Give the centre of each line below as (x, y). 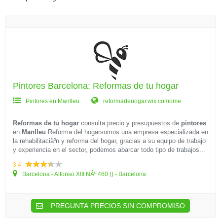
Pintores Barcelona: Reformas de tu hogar (96, 86)
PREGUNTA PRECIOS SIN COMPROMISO (117, 206)
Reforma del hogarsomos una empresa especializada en (127, 132)
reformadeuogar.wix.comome (141, 101)
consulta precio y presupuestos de (130, 123)
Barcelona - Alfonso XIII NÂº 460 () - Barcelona (83, 174)
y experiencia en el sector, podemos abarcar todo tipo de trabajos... (109, 150)
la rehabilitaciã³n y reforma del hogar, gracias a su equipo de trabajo (109, 141)
